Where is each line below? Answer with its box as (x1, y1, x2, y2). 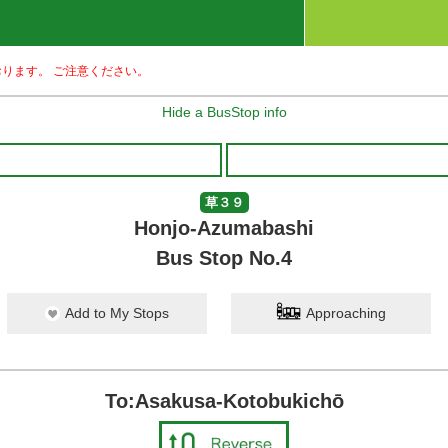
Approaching (306, 305, 386, 321)
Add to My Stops (65, 305, 169, 321)
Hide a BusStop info (161, 104, 287, 120)
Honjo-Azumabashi (134, 217, 314, 239)
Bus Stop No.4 (156, 247, 292, 269)
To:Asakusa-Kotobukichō (104, 390, 344, 412)
